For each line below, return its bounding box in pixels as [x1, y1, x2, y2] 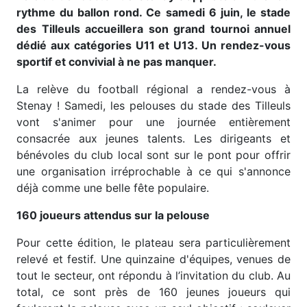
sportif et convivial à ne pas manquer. [16, 55, 217, 69]
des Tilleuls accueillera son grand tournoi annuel [16, 22, 291, 36]
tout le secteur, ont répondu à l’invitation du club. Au [16, 269, 291, 282]
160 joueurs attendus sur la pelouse [16, 208, 210, 222]
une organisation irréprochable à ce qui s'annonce [16, 164, 291, 178]
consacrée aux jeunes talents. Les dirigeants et [16, 132, 291, 145]
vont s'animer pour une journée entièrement [16, 115, 291, 129]
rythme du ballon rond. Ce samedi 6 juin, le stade [16, 5, 291, 19]
